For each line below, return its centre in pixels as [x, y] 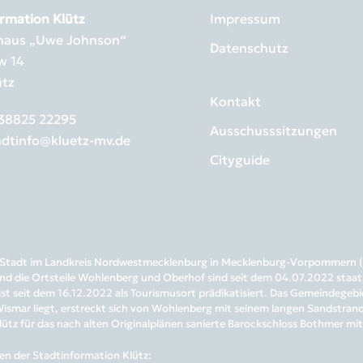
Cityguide [240, 160]
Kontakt [235, 102]
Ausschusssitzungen [273, 131]
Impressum [245, 19]
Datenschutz [249, 48]
